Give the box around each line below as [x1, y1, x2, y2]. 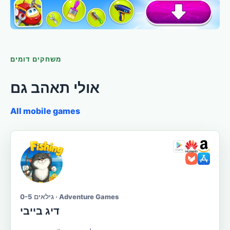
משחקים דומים [10, 54, 62, 63]
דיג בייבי [20, 204, 60, 217]
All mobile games [10, 105, 80, 116]
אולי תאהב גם [10, 79, 100, 97]
